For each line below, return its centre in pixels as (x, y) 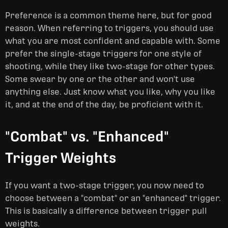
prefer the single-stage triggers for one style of (103, 54)
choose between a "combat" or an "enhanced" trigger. (113, 198)
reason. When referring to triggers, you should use (109, 28)
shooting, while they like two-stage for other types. (110, 66)
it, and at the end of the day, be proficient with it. (104, 105)
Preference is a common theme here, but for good (108, 16)
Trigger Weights (61, 158)
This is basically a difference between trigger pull (106, 211)
